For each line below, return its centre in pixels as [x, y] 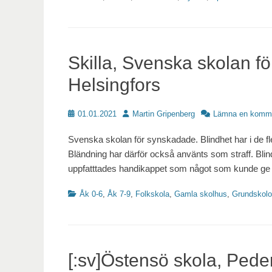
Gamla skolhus [201, 194]
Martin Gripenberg [164, 114]
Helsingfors [114, 85]
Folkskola [152, 194]
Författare [139, 114]
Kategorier [85, 194]
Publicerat [85, 114]
